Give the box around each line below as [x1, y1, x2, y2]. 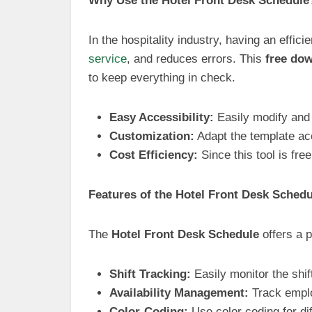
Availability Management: [109, 286, 249, 299]
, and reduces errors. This [127, 52, 265, 65]
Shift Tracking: [109, 267, 191, 281]
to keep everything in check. [88, 71, 235, 84]
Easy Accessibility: [109, 111, 214, 124]
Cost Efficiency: [109, 148, 198, 162]
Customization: [109, 130, 194, 143]
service [88, 52, 127, 65]
